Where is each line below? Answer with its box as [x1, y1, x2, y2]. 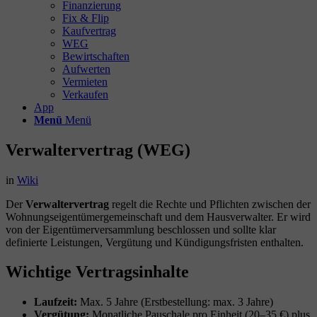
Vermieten [62, 75, 108, 88]
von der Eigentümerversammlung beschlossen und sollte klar [6, 223, 276, 236]
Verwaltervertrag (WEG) [6, 140, 190, 159]
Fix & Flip [62, 11, 109, 24]
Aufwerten [62, 62, 110, 75]
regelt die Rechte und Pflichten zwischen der [109, 197, 311, 210]
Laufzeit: [34, 296, 77, 309]
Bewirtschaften [62, 50, 129, 62]
